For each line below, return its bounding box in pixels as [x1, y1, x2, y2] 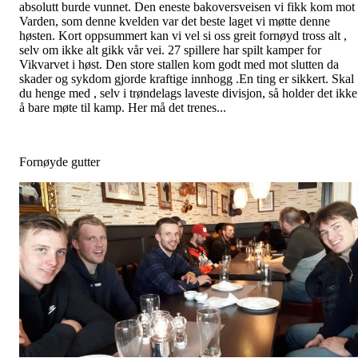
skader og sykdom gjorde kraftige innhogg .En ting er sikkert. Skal [19, 71, 354, 86]
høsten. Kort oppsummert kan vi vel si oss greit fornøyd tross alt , [19, 28, 347, 42]
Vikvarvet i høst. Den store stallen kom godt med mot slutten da [19, 57, 339, 71]
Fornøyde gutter [19, 154, 100, 169]
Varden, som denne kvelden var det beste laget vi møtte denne [19, 14, 330, 28]
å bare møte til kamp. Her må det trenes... [19, 100, 229, 114]
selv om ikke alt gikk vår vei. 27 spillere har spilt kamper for [19, 42, 321, 57]
